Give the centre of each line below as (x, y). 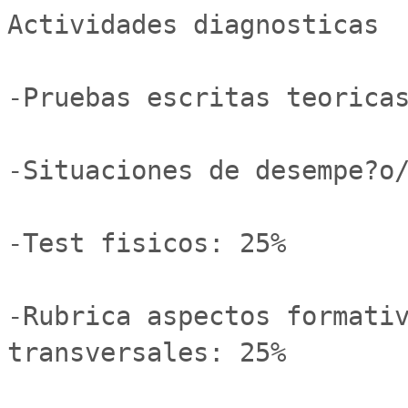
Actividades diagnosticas (193, 25)
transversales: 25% (147, 352)
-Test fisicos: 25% (154, 243)
